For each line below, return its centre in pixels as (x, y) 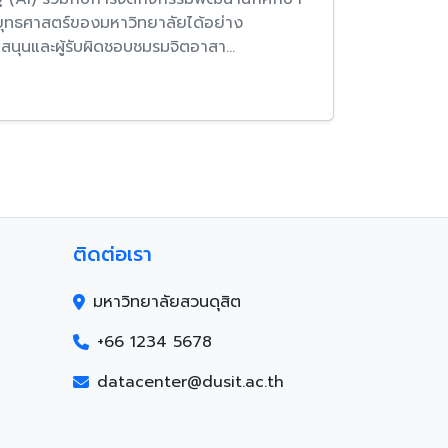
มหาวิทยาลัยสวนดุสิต (167, 302)
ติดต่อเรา (112, 254)
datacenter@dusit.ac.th (190, 382)
